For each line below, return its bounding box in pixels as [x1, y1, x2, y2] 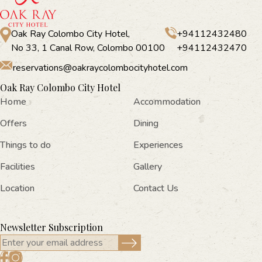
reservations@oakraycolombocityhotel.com [12, 61, 188, 75]
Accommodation [133, 95, 201, 109]
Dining [133, 117, 159, 130]
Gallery [133, 160, 163, 174]
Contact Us [133, 182, 179, 195]
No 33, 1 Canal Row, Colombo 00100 [11, 42, 165, 55]
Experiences [133, 139, 184, 152]
